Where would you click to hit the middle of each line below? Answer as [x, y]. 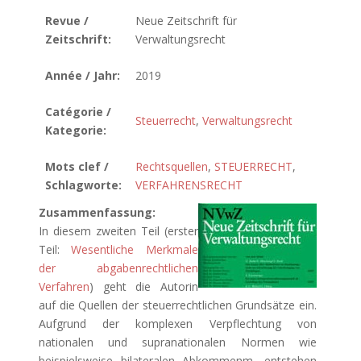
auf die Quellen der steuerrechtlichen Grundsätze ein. [178, 305]
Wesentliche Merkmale [135, 249]
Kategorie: [76, 130]
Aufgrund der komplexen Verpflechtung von [178, 324]
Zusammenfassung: [97, 212]
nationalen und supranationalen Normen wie [178, 342]
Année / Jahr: [83, 75]
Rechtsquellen [172, 166]
